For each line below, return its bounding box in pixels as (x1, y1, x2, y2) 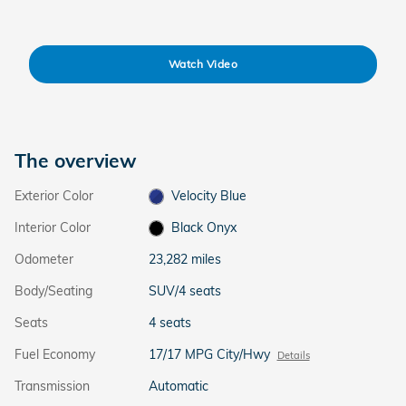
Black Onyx (171, 218, 237, 236)
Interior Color (14, 218, 91, 236)
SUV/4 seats (148, 282, 221, 299)
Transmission (14, 377, 90, 394)
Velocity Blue (171, 187, 247, 204)
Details (276, 348, 310, 362)
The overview (14, 148, 137, 172)
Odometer (14, 250, 73, 267)
